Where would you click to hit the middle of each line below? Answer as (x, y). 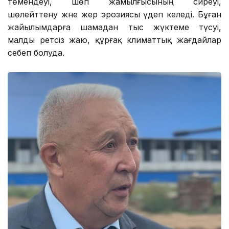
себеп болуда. (36, 53)
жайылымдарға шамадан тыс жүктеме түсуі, (114, 27)
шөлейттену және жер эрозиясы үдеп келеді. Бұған (114, 15)
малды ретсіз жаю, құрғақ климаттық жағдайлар (114, 40)
